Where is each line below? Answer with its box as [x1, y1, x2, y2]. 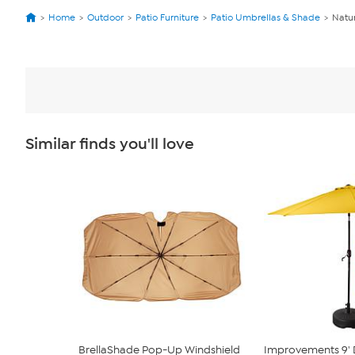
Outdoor [87, 12, 124, 23]
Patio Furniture [136, 12, 199, 23]
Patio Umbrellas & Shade [211, 12, 320, 23]
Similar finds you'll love [25, 135, 194, 154]
